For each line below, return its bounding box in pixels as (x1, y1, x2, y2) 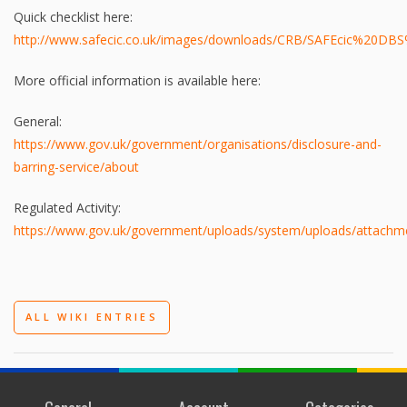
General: (14, 112, 62, 130)
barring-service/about (14, 157, 139, 175)
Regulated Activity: (14, 198, 121, 216)
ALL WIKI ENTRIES (25, 310, 158, 324)
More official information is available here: (14, 71, 261, 89)
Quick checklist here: (14, 7, 133, 25)
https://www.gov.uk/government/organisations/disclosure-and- (14, 134, 382, 153)
